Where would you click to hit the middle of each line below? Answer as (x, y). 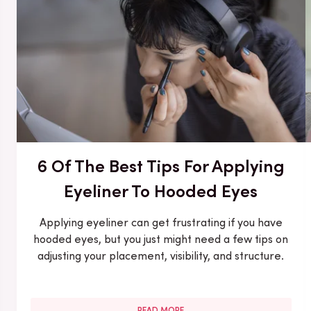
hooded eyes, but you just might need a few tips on (161, 239)
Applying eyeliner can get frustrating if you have (161, 222)
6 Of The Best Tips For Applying (161, 166)
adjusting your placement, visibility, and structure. (161, 255)
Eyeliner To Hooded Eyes (161, 191)
